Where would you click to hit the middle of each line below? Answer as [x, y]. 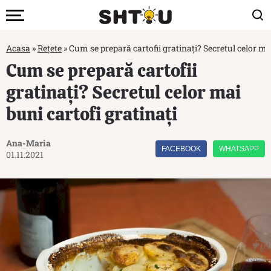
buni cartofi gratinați [92, 114]
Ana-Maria [28, 143]
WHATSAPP [239, 149]
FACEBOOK [181, 149]
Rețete [50, 48]
